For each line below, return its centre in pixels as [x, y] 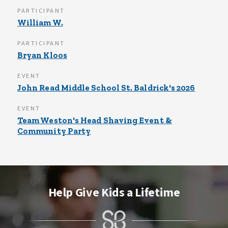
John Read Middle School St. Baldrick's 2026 [106, 88]
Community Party [54, 131]
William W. [40, 22]
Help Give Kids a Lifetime [114, 192]
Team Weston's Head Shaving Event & [95, 120]
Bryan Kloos [42, 55]
